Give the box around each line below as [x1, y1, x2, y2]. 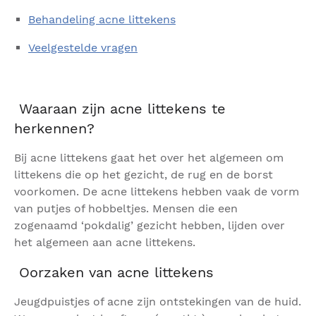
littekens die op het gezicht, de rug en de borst [14, 168, 273, 181]
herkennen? [14, 120, 95, 137]
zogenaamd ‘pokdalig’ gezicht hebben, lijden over [14, 219, 285, 232]
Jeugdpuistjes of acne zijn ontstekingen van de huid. [14, 295, 301, 308]
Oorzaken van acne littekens [14, 264, 214, 281]
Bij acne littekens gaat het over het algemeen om [14, 151, 284, 164]
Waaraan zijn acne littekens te [14, 100, 226, 117]
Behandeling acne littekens [28, 13, 176, 26]
